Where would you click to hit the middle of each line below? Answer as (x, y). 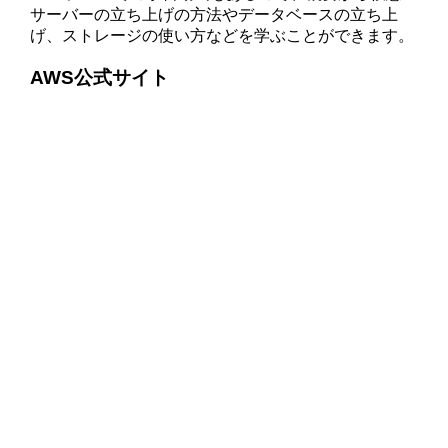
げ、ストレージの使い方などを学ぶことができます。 (222, 35)
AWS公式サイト (100, 78)
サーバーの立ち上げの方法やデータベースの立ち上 (214, 14)
